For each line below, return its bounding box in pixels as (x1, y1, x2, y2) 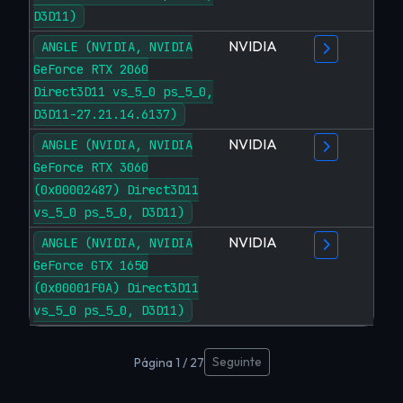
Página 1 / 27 (133, 354, 204, 371)
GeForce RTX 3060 (33, 159, 148, 175)
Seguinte (211, 354, 262, 370)
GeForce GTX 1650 (33, 257, 148, 273)
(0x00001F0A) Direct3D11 (33, 280, 199, 296)
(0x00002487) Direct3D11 (33, 182, 199, 198)
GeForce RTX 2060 (33, 61, 148, 77)
